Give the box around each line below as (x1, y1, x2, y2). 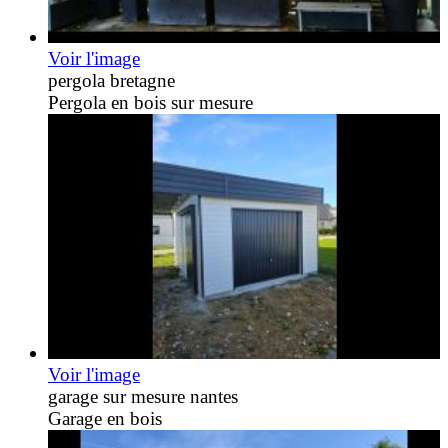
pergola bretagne (48, 70, 175, 92)
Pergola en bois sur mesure (48, 92, 253, 114)
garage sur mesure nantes (48, 385, 238, 407)
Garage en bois (48, 407, 162, 429)
